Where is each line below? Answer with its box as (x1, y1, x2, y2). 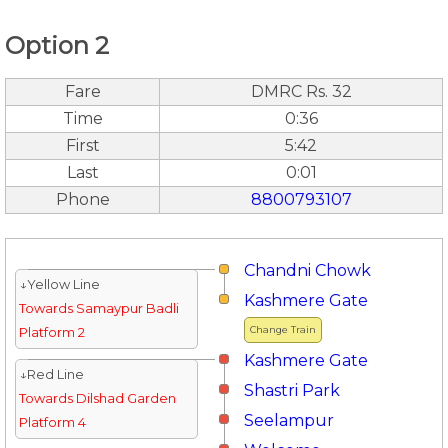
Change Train (250, 323, 316, 335)
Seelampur (244, 410, 334, 430)
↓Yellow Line (18, 276, 100, 292)
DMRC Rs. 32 (250, 81, 352, 101)
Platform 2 (18, 324, 85, 340)
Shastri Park (244, 380, 340, 400)
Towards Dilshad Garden (18, 390, 176, 406)
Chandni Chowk (244, 260, 371, 280)
